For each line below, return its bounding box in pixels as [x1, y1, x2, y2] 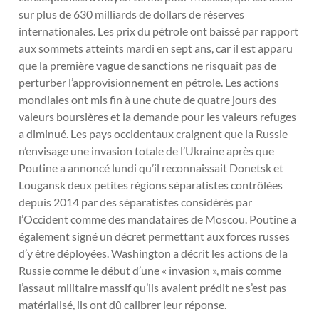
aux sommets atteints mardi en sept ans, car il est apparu [19, 41, 293, 56]
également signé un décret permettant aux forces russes [19, 229, 290, 244]
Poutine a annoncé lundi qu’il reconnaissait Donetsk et [19, 161, 283, 175]
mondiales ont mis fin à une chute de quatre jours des [19, 93, 276, 107]
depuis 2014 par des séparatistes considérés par [19, 195, 252, 209]
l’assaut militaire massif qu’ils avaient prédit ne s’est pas [19, 281, 286, 295]
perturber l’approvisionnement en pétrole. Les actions [19, 75, 279, 90]
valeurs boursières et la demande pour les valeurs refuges [19, 110, 296, 124]
